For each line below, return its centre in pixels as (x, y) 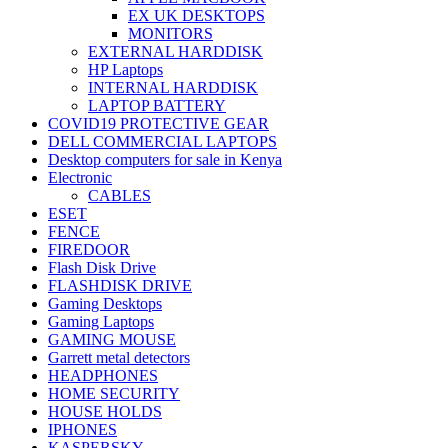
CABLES (119, 196)
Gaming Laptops (101, 322)
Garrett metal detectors (119, 358)
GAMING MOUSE (112, 340)
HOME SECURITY (114, 394)
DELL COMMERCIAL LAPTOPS (162, 142)
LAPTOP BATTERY (157, 106)
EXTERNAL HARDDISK (175, 52)
